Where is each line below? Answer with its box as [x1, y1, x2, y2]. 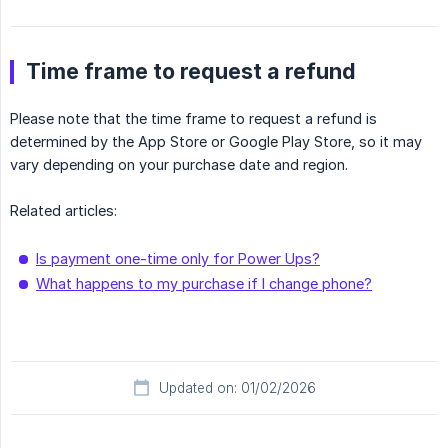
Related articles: [10, 202, 117, 220]
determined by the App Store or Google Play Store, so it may [10, 133, 422, 151]
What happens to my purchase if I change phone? [36, 275, 372, 293]
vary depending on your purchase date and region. [10, 156, 348, 174]
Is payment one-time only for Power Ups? [36, 250, 320, 268]
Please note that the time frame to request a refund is [10, 110, 377, 128]
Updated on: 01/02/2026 [158, 380, 316, 397]
